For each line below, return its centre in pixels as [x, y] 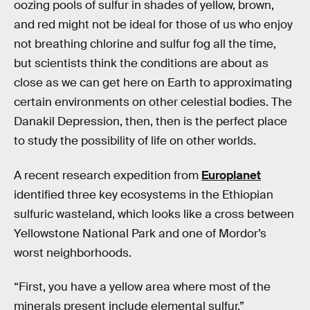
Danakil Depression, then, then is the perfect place [151, 121]
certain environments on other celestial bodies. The [153, 102]
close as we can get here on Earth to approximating [153, 83]
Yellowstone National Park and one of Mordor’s [140, 233]
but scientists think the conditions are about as [141, 63]
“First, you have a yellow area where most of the [142, 287]
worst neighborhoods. [73, 253]
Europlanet [231, 175]
